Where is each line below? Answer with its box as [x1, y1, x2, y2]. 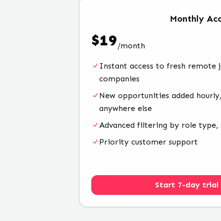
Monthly [169, 13, 204, 24]
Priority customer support [99, 137, 198, 147]
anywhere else [99, 104, 152, 113]
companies [99, 74, 140, 83]
